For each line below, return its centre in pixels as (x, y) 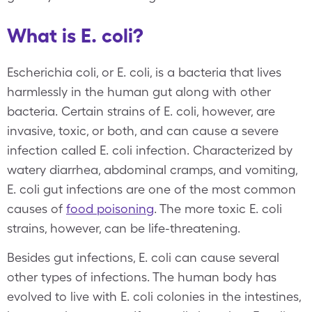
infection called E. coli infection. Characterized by (150, 150)
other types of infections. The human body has (142, 277)
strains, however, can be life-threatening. (124, 228)
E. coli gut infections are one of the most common (151, 189)
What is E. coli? (75, 36)
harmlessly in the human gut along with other (139, 92)
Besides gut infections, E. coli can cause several (143, 257)
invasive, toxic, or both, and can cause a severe (143, 131)
